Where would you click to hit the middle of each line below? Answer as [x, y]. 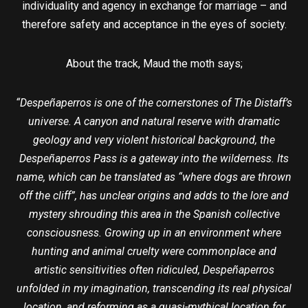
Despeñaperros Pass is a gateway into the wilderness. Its [154, 159]
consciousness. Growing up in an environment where [154, 233]
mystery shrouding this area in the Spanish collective [154, 214]
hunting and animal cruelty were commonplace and [154, 252]
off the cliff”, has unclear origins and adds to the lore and [154, 196]
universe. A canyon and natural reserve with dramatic [154, 122]
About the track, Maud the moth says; [154, 64]
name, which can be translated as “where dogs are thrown [154, 177]
